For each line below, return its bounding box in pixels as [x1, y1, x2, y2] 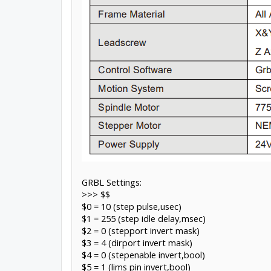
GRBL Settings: [81, 175, 142, 188]
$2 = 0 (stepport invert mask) [81, 224, 200, 237]
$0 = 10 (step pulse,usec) [81, 200, 181, 212]
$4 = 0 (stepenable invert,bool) [81, 248, 205, 261]
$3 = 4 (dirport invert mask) [81, 236, 192, 249]
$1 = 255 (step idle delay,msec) [81, 212, 206, 224]
